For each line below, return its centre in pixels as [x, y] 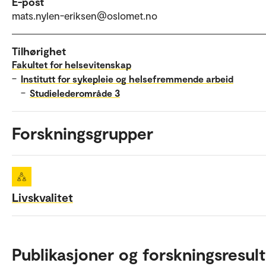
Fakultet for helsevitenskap [72, 65]
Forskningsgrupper [83, 133]
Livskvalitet [42, 197]
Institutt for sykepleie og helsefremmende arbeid [127, 79]
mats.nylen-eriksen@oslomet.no [85, 16]
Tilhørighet [39, 51]
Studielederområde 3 [75, 93]
